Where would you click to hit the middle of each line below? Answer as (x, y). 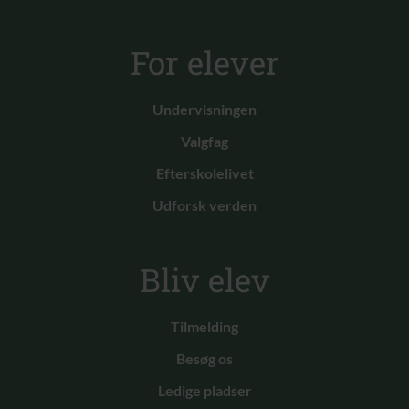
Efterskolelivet (204, 173)
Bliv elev (204, 280)
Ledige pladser (204, 391)
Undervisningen (204, 110)
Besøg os (204, 359)
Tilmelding (204, 327)
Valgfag (204, 142)
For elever (204, 63)
